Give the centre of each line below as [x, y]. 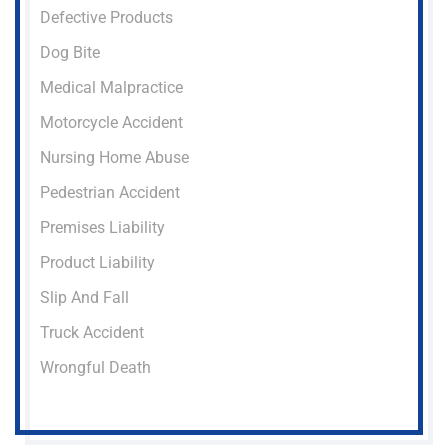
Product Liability [97, 262]
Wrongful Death [95, 367]
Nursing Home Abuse [114, 157]
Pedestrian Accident [110, 192]
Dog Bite [70, 52]
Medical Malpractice [111, 87]
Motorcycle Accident [111, 122]
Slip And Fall [84, 297]
